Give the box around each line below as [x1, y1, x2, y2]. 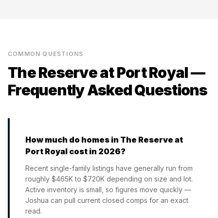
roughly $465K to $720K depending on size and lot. [25, 175, 193, 183]
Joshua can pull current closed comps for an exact [25, 196, 188, 204]
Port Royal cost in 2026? [25, 146, 126, 156]
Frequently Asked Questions [8, 81, 208, 99]
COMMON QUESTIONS [8, 50, 84, 57]
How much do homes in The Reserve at [25, 135, 183, 145]
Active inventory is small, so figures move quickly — [25, 185, 191, 194]
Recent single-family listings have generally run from [25, 164, 193, 172]
